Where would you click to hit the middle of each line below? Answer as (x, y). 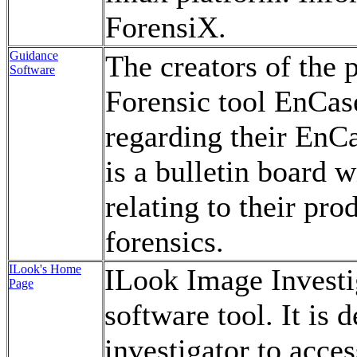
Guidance (34, 55)
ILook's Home (45, 269)
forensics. (165, 241)
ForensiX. (166, 27)
